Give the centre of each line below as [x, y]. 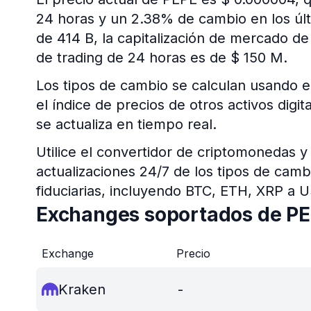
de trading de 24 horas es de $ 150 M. [162, 58]
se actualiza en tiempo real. [126, 124]
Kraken [82, 289]
